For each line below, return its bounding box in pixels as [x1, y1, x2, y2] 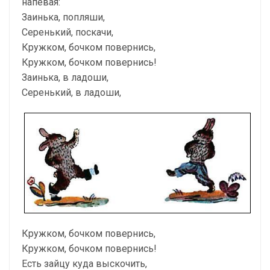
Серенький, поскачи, [22, 27, 113, 38]
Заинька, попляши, [22, 11, 105, 23]
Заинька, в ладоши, [22, 72, 108, 83]
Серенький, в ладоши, [22, 87, 121, 98]
